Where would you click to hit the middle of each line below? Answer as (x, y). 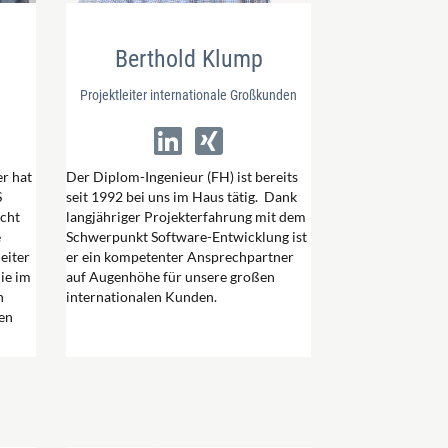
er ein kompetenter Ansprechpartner (180, 256)
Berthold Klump (188, 59)
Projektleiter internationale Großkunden (188, 95)
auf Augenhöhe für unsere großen (170, 276)
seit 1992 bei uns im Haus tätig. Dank (181, 196)
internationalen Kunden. (141, 296)
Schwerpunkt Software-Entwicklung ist (186, 236)
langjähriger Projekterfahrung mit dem (186, 216)
